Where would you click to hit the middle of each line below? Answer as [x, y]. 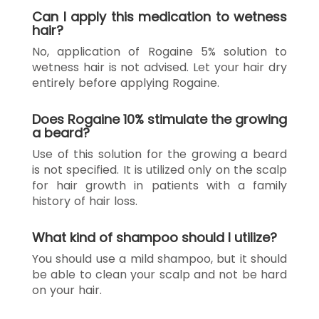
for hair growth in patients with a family [159, 185]
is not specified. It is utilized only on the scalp [159, 169]
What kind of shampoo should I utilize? [155, 237]
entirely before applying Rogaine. [126, 83]
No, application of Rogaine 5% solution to [159, 51]
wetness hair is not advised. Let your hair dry [159, 67]
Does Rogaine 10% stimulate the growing [159, 119]
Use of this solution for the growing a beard [159, 154]
